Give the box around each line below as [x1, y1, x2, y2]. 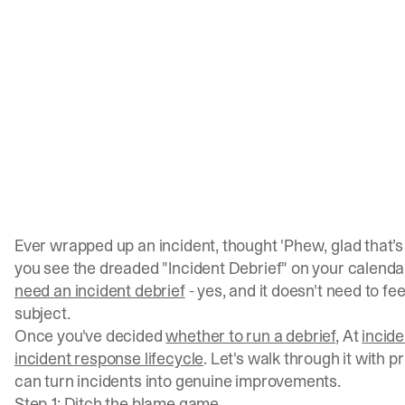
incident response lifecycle [14, 347, 204, 371]
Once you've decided [14, 325, 166, 348]
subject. [14, 302, 71, 325]
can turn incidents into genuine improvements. [14, 370, 341, 393]
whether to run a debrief [165, 325, 336, 348]
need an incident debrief [14, 279, 185, 303]
